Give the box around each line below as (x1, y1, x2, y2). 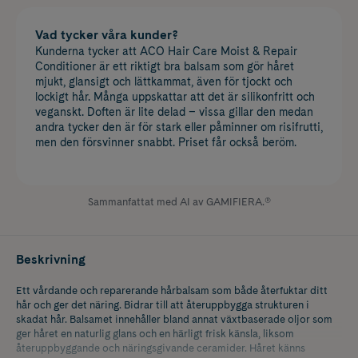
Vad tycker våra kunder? (35, 26, 178, 42)
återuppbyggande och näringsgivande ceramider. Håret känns (16, 341, 305, 354)
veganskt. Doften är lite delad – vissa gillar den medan (35, 105, 313, 118)
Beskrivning (16, 251, 86, 267)
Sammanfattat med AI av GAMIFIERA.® (87, 195, 271, 208)
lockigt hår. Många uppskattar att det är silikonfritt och (35, 89, 315, 103)
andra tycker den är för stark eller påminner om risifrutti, (35, 120, 323, 133)
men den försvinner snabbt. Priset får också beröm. (35, 135, 296, 149)
